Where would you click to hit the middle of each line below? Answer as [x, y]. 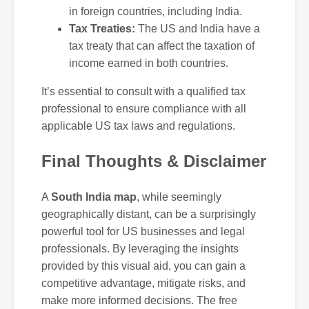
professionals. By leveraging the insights [140, 249]
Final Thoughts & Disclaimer [154, 161]
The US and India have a [198, 29]
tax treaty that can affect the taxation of [162, 46]
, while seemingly [179, 197]
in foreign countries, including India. [156, 12]
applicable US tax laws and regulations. [138, 126]
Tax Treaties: [102, 29]
